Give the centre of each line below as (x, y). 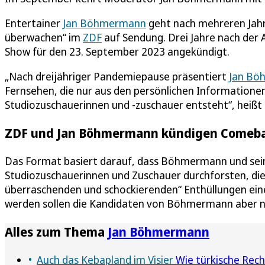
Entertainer (34, 23)
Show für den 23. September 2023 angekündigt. (117, 51)
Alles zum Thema (56, 231)
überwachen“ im (44, 37)
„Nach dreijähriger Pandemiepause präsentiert (117, 76)
